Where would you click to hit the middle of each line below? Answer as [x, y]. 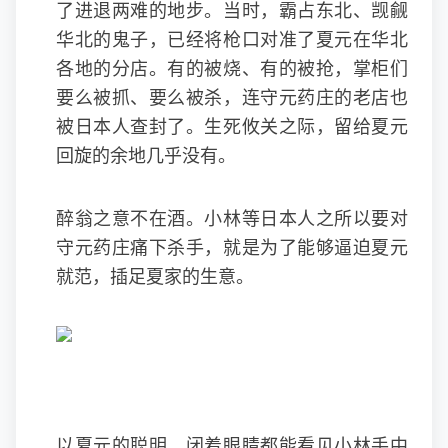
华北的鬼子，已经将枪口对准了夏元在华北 [232, 40]
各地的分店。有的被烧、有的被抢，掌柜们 [232, 69]
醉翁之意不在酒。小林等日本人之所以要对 [232, 219]
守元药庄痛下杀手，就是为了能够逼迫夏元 [232, 248]
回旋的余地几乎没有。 [146, 156]
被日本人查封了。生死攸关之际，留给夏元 [232, 127]
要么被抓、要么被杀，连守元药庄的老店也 [232, 98]
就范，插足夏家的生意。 [155, 277]
